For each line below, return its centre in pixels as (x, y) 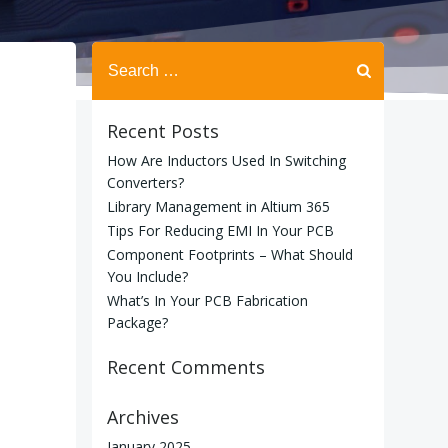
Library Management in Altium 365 (218, 206)
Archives (143, 416)
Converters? (145, 182)
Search (116, 52)
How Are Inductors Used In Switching (226, 160)
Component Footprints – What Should (230, 254)
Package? (137, 322)
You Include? (147, 276)
